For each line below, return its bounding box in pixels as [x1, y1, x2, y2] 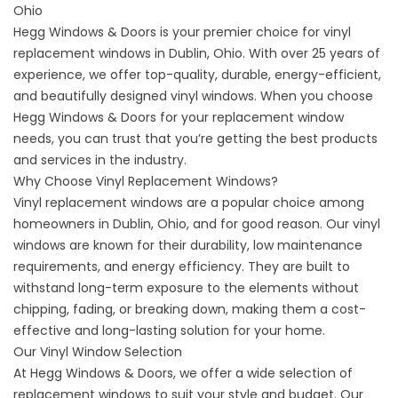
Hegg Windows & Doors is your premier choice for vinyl [13, 22, 351, 41]
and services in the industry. [13, 150, 187, 169]
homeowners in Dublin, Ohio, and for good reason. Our [13, 214, 353, 233]
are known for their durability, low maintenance [66, 235, 362, 254]
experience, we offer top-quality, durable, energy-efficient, [13, 65, 381, 84]
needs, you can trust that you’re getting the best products [13, 129, 378, 147]
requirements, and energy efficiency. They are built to [13, 257, 350, 275]
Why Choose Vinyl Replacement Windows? [13, 171, 278, 190]
